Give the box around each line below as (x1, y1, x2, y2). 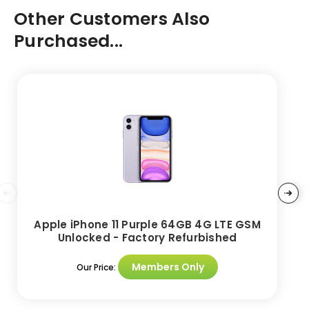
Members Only (132, 259, 204, 274)
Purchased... (14, 29, 123, 54)
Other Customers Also (14, 7, 210, 32)
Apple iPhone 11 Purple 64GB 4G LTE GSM (34, 217, 261, 232)
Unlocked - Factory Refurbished (57, 230, 237, 245)
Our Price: (77, 261, 118, 273)
